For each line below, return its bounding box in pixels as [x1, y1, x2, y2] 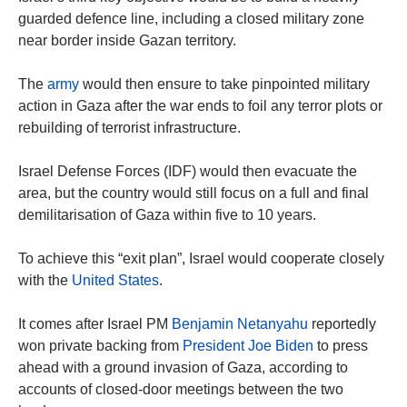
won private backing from [18, 338, 183, 354]
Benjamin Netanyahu [172, 316, 308, 333]
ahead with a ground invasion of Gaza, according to [18, 360, 348, 376]
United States [72, 273, 159, 289]
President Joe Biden [183, 338, 313, 354]
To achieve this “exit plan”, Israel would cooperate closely [18, 251, 384, 267]
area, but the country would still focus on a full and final [18, 185, 369, 202]
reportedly [308, 316, 376, 333]
